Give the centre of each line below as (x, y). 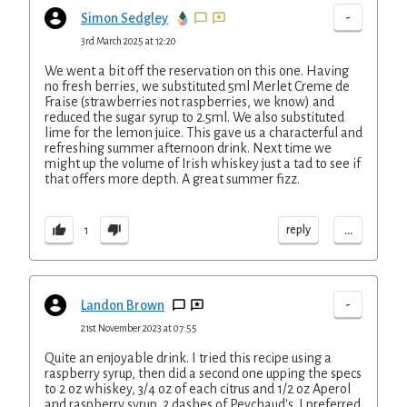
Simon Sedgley (124, 18)
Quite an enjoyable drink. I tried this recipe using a (188, 358)
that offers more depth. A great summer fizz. (172, 179)
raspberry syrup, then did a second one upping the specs (203, 373)
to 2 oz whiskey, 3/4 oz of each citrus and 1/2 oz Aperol (198, 389)
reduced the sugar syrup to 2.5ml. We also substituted (194, 117)
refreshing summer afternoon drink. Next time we (188, 148)
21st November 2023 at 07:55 (139, 328)
